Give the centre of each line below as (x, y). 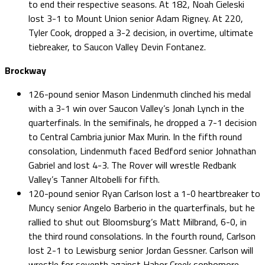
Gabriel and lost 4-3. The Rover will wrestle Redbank (132, 165)
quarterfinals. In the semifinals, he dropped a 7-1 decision (143, 122)
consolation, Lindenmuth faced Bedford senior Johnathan (142, 151)
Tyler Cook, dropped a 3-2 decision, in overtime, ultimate (141, 32)
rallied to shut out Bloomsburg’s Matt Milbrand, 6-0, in (138, 222)
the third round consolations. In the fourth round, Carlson (142, 236)
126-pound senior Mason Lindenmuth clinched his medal (140, 94)
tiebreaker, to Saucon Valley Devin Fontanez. (117, 46)
